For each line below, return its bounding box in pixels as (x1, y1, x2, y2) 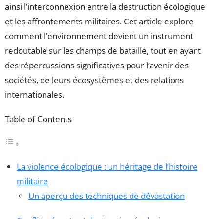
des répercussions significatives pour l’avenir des (5, 60, 189, 71)
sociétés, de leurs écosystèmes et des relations (5, 74, 184, 86)
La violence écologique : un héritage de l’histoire (17, 161, 197, 173)
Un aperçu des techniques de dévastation (28, 190, 185, 202)
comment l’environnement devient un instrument (5, 30, 193, 42)
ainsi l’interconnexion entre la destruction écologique (5, 1, 205, 13)
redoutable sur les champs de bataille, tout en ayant (5, 45, 201, 57)
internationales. (5, 89, 64, 101)
